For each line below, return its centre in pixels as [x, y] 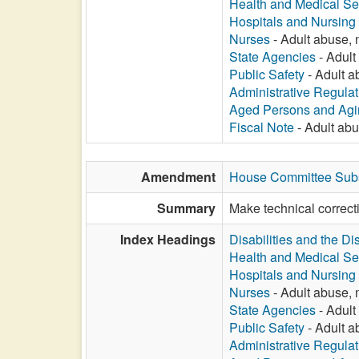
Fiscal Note [262, 127]
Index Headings [168, 239]
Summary [186, 208]
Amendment [178, 177]
